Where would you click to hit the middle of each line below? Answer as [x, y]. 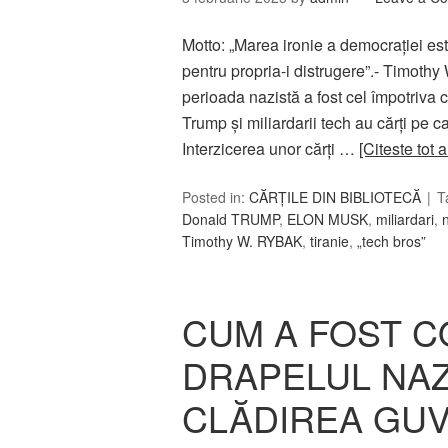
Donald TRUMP [230, 219]
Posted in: [215, 197]
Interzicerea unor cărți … [270, 148]
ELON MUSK [327, 219]
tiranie [329, 241]
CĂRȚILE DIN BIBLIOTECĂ [335, 197]
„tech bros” [391, 241]
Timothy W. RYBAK [242, 241]
